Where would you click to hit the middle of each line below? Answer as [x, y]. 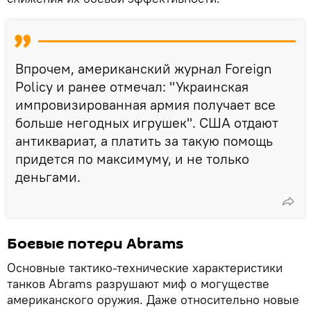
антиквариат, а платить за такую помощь [144, 140]
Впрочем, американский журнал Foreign [144, 68]
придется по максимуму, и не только [132, 158]
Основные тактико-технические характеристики [145, 267]
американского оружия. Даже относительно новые [153, 299]
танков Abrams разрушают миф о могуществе [138, 283]
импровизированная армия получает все [145, 104]
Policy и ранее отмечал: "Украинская [132, 86]
